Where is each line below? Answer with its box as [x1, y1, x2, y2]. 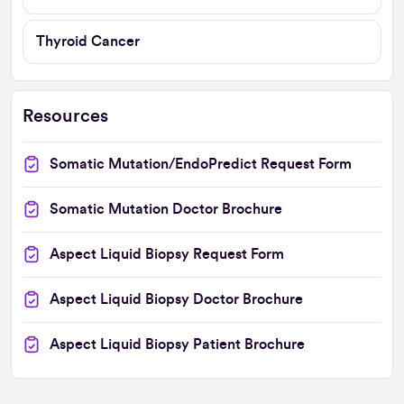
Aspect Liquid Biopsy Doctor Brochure [50, 291, 303, 307]
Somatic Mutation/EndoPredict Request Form [50, 156, 352, 171]
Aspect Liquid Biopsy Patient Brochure [50, 336, 305, 352]
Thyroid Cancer [36, 33, 140, 49]
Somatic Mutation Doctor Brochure [50, 201, 282, 216]
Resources [23, 106, 108, 125]
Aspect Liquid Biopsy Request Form [50, 246, 284, 262]
